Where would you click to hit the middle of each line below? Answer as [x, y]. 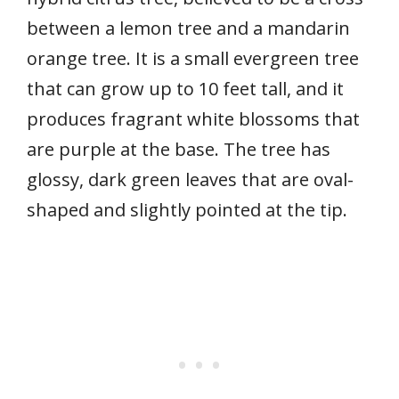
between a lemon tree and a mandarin [188, 28]
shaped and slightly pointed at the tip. [187, 209]
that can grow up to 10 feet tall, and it [185, 88]
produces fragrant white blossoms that [193, 118]
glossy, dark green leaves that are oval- [190, 179]
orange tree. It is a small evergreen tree [193, 58]
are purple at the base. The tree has [179, 149]
